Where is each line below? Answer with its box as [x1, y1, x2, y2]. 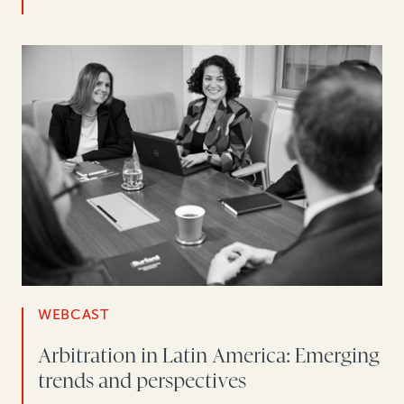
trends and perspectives [38, 369, 246, 394]
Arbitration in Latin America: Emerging [38, 344, 380, 369]
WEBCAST [38, 306, 109, 324]
